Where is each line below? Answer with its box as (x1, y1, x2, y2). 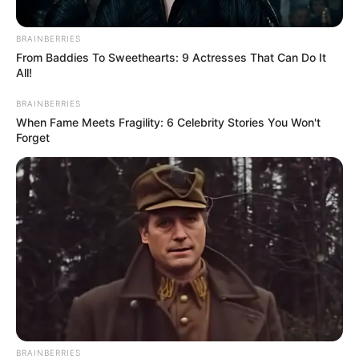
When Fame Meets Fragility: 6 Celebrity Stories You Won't (16, 115, 321, 130)
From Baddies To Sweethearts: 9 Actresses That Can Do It (16, 50, 326, 65)
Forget (16, 131, 50, 145)
